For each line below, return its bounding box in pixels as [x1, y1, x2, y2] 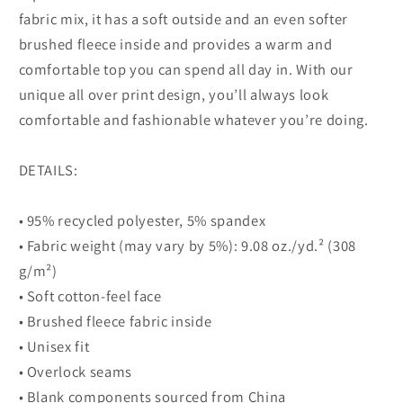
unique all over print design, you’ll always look [18, 85, 329, 105]
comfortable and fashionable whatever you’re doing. [18, 110, 369, 130]
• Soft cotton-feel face [18, 286, 162, 307]
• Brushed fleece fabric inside [18, 311, 212, 332]
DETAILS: [18, 160, 78, 181]
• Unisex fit [18, 336, 90, 357]
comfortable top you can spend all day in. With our [18, 59, 354, 80]
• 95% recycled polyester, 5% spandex [18, 210, 266, 231]
